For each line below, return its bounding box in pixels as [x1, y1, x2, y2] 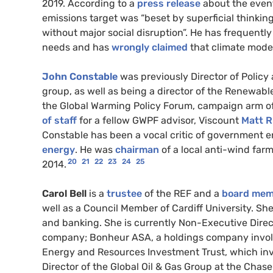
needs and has [42, 41, 112, 54]
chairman [115, 144, 159, 156]
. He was [75, 144, 115, 156]
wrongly [112, 41, 149, 54]
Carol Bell [42, 188, 87, 200]
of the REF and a [142, 188, 222, 200]
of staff [42, 115, 77, 127]
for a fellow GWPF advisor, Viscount [77, 115, 241, 127]
